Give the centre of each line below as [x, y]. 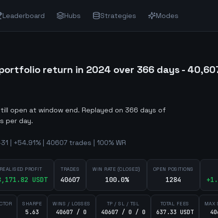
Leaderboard [24, 16]
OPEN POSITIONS [173, 169]
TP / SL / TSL [123, 204]
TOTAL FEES [175, 204]
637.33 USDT [175, 212]
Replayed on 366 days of [123, 110]
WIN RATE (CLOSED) [117, 169]
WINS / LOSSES [72, 204]
